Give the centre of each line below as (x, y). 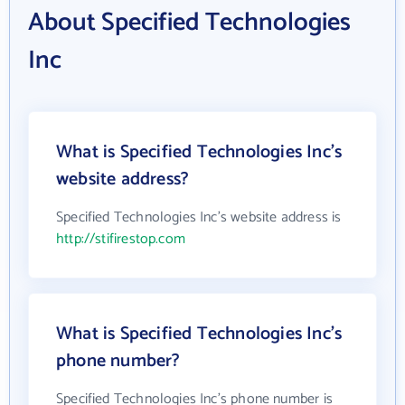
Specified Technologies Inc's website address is (199, 217)
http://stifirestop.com (121, 239)
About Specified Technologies (189, 23)
